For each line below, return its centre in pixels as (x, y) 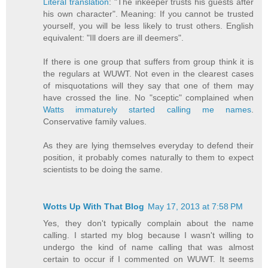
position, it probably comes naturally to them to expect (148, 157)
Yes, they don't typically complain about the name (148, 223)
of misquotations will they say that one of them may (148, 85)
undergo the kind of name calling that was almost (148, 247)
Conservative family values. (95, 121)
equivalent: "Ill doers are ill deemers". (114, 37)
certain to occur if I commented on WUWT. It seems (148, 259)
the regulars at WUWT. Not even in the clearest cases (148, 73)
